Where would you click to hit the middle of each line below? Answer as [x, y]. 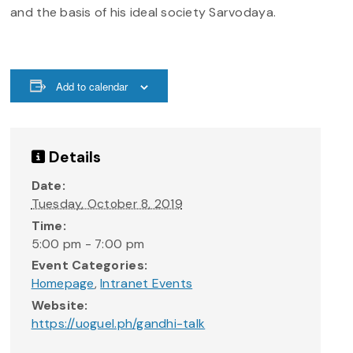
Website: [59, 305]
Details [73, 158]
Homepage [63, 284]
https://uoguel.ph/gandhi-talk [118, 323]
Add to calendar [92, 86]
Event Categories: [89, 266]
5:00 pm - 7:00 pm [88, 243]
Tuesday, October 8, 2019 [107, 204]
